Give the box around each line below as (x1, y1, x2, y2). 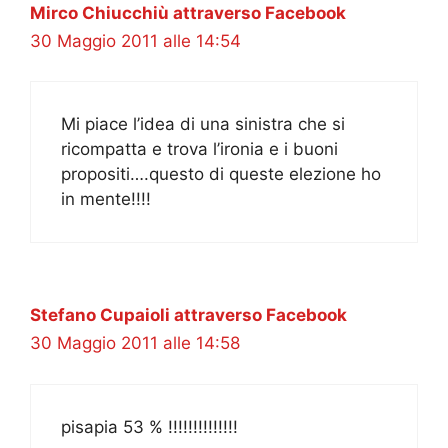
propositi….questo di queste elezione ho (61, 164, 381, 185)
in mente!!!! (61, 189, 151, 210)
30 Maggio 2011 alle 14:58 (30, 333, 240, 354)
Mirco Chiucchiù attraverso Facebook (30, 2, 346, 23)
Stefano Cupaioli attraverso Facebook (30, 305, 347, 326)
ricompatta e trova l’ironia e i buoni (61, 139, 338, 160)
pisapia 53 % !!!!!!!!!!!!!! (61, 416, 238, 437)
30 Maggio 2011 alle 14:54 (30, 30, 241, 51)
